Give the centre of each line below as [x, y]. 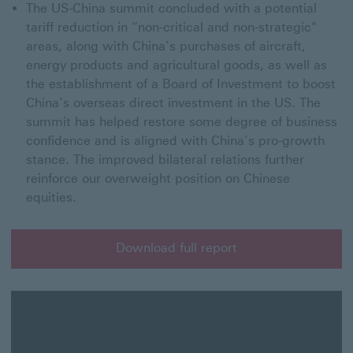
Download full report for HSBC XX [126, 259]
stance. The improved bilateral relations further [165, 160]
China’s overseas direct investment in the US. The [173, 103]
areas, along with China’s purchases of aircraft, [166, 46]
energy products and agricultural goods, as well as [176, 65]
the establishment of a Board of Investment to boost [181, 84]
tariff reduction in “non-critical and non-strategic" [171, 27]
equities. [51, 197]
